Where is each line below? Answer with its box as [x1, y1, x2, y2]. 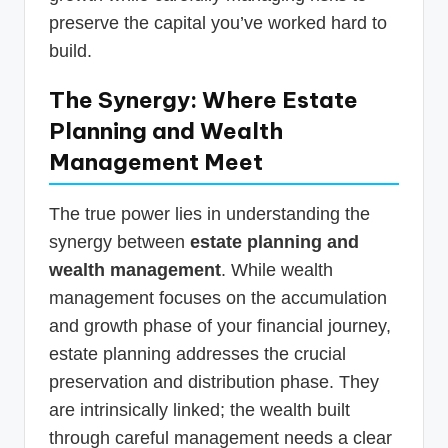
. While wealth [221, 259, 333, 280]
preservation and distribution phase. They [49, 371, 379, 392]
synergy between [49, 231, 190, 252]
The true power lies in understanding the [49, 203, 370, 224]
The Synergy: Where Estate [49, 85, 358, 114]
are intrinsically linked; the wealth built [49, 399, 350, 420]
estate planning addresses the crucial [49, 343, 346, 364]
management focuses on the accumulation [49, 287, 387, 308]
